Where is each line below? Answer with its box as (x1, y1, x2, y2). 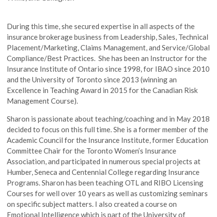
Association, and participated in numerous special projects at (7, 156, 201, 166)
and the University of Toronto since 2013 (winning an (7, 75, 177, 84)
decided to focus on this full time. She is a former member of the (7, 124, 209, 134)
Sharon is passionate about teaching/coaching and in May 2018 (7, 114, 210, 123)
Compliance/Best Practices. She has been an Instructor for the (7, 53, 207, 62)
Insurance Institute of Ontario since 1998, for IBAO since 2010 (7, 64, 210, 73)
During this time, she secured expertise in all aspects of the (7, 21, 195, 31)
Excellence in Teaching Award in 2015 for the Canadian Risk (7, 85, 198, 94)
